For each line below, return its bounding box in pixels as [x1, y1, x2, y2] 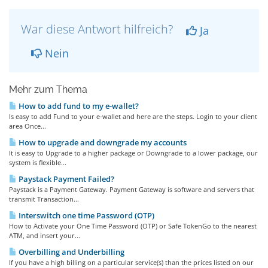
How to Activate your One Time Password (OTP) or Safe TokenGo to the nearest [9, 221, 257, 230]
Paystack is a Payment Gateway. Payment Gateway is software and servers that [9, 185, 254, 194]
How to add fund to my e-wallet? [17, 100, 139, 111]
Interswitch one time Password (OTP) [17, 210, 154, 221]
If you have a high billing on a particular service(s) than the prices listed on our [9, 258, 254, 267]
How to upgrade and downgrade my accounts [17, 137, 187, 148]
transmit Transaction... [9, 194, 79, 203]
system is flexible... [9, 158, 66, 167]
